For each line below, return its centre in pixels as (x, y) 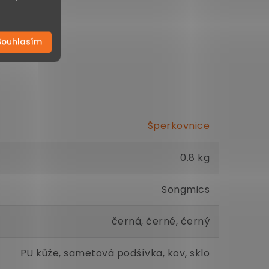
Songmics (186, 189)
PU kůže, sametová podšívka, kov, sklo (115, 253)
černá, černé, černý (160, 221)
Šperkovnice (178, 126)
